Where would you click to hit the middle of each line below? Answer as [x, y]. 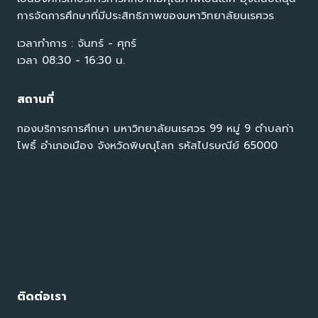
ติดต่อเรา [42, 297]
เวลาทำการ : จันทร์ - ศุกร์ [77, 44]
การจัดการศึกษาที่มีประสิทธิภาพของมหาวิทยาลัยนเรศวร [146, 16]
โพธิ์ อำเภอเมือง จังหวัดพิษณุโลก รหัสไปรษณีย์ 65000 [147, 146]
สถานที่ [35, 100]
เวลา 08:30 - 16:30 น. [71, 61]
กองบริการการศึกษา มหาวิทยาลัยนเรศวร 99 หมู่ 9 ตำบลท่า [155, 129]
